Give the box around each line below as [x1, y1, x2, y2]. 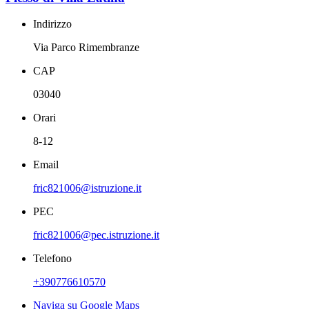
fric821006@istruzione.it [33, 182, 141, 195]
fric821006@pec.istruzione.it [33, 229, 159, 241]
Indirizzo [33, 18, 72, 30]
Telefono [33, 252, 72, 265]
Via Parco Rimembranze [33, 41, 139, 54]
